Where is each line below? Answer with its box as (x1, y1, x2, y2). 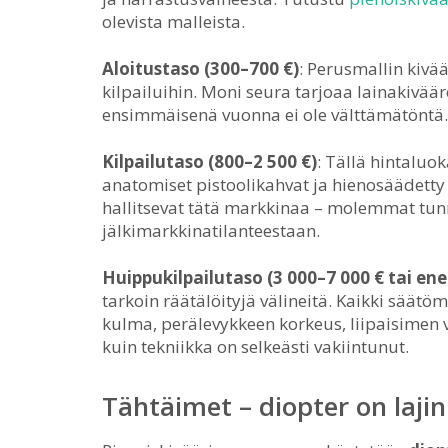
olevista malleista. (102, 10, 245, 33)
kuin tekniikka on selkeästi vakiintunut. (102, 335, 409, 358)
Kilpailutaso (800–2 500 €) (102, 150, 317, 173)
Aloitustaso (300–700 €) (102, 57, 299, 80)
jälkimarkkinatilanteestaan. (102, 219, 320, 242)
